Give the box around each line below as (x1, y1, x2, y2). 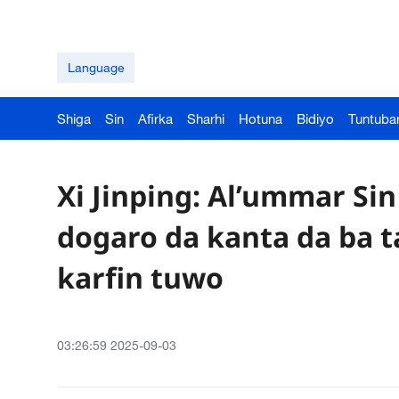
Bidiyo (297, 110, 334, 126)
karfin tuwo (57, 258, 224, 297)
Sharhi (187, 110, 224, 126)
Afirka (138, 110, 173, 126)
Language (67, 60, 125, 75)
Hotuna (239, 110, 282, 126)
